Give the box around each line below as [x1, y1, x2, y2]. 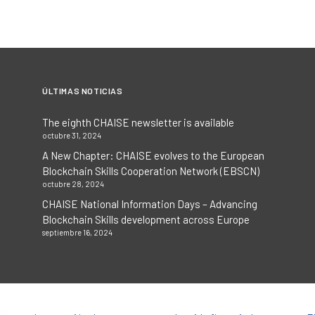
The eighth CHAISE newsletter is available [42, 116, 234, 129]
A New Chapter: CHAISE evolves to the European [42, 149, 264, 162]
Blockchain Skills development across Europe [42, 213, 250, 226]
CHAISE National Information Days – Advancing [42, 198, 257, 210]
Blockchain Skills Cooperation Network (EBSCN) [42, 165, 259, 177]
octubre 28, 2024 [42, 179, 104, 188]
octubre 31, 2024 [42, 131, 101, 140]
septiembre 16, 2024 [42, 228, 112, 237]
